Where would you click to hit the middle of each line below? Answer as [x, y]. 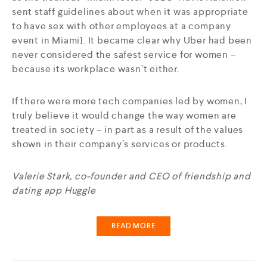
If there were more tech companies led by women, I [130, 101]
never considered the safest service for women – [124, 55]
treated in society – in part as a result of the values [128, 130]
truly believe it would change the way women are [124, 116]
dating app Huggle [54, 191]
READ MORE [133, 226]
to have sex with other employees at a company [122, 26]
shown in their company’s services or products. [120, 144]
